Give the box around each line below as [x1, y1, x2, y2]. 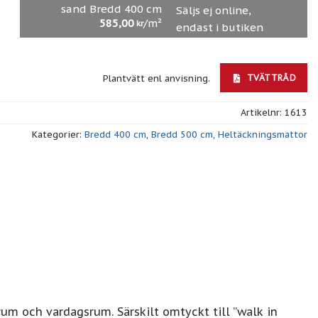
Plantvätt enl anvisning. [103, 72, 214, 85]
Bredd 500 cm [151, 128, 213, 141]
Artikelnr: [241, 106, 285, 119]
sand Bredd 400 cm [61, 1, 162, 16]
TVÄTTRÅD [243, 72, 296, 84]
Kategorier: [32, 128, 84, 141]
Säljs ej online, [176, 3, 251, 17]
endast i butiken [176, 20, 263, 34]
